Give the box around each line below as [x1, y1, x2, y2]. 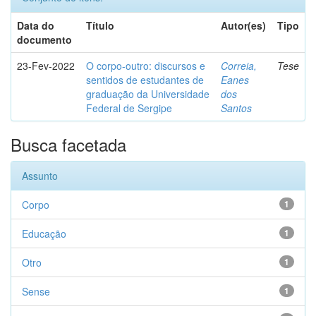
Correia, [221, 59, 257, 73]
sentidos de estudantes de [86, 73, 204, 87]
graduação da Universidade [86, 87, 209, 101]
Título [86, 18, 114, 32]
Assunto [22, 169, 58, 183]
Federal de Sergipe [86, 101, 172, 115]
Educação [22, 226, 66, 241]
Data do [17, 18, 54, 32]
